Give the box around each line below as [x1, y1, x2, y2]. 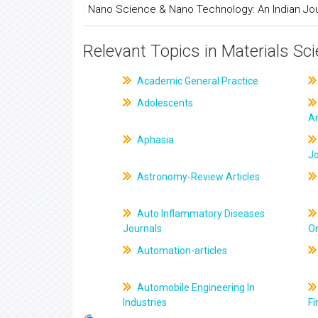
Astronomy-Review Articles [135, 171, 261, 182]
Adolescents [135, 97, 194, 109]
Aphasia [135, 134, 175, 146]
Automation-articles [135, 245, 228, 256]
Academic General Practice [135, 75, 259, 87]
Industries [123, 297, 168, 308]
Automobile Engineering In [135, 282, 256, 293]
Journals [123, 223, 163, 234]
